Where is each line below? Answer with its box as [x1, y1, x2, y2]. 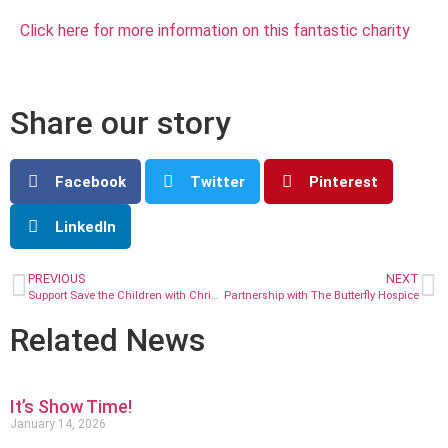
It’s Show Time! [10, 396, 132, 418]
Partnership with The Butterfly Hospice [224, 289, 419, 303]
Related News [10, 321, 205, 360]
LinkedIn [55, 217, 116, 236]
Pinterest [309, 172, 378, 191]
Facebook [55, 172, 126, 191]
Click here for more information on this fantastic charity [20, 20, 410, 40]
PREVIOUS [28, 271, 85, 287]
